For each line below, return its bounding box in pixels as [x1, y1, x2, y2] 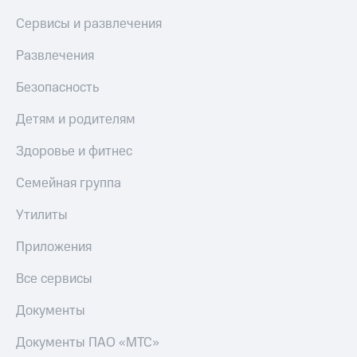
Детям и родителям [16, 110, 135, 130]
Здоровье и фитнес [16, 142, 132, 162]
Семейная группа [16, 174, 121, 194]
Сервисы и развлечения [16, 14, 162, 34]
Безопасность [16, 78, 99, 98]
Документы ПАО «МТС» [16, 333, 159, 353]
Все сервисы [16, 269, 92, 289]
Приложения [16, 237, 92, 257]
